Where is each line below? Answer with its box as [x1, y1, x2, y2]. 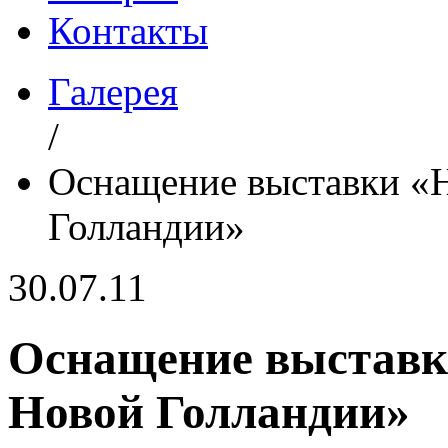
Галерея [48, 70, 178, 113]
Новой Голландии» [8, 386, 410, 439]
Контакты [48, 9, 208, 52]
